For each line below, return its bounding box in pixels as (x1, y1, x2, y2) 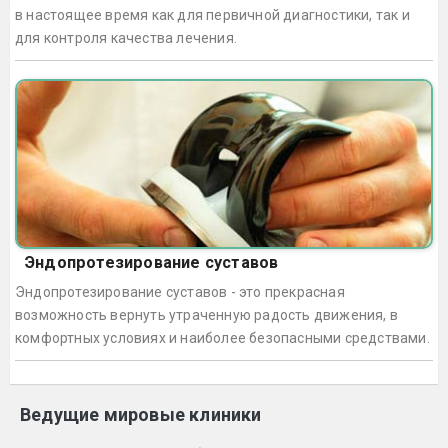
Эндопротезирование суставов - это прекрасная (15, 284, 345, 300)
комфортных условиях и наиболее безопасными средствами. (15, 330, 430, 346)
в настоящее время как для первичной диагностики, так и (15, 7, 410, 23)
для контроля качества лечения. (15, 30, 237, 46)
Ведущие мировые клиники (20, 404, 262, 425)
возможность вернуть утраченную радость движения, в (15, 307, 398, 323)
